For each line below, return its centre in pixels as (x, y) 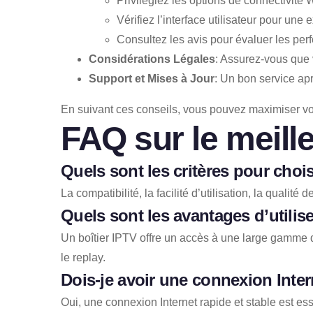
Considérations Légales (152, 59)
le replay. (83, 257)
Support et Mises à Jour (152, 78)
